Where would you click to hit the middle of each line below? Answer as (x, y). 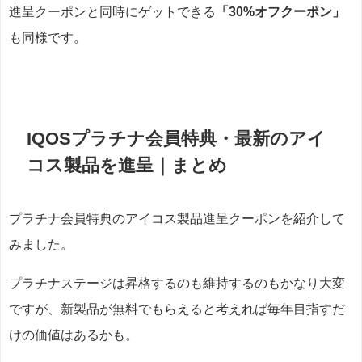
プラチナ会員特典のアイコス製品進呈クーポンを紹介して (177, 219)
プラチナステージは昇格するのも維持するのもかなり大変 (177, 284)
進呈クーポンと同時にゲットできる (112, 11)
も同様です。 (48, 37)
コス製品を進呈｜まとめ (127, 166)
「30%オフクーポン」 (280, 11)
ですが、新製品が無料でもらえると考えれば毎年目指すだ (177, 309)
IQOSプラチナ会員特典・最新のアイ (177, 139)
